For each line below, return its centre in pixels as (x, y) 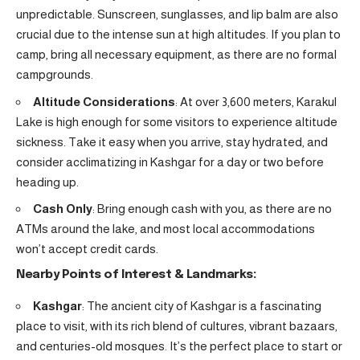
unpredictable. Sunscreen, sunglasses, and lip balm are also (177, 14)
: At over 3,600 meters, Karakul (256, 101)
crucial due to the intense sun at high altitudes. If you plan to (178, 35)
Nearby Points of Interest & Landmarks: (136, 274)
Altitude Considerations (104, 101)
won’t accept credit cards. (87, 249)
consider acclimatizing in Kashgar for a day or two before (170, 162)
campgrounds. (55, 75)
